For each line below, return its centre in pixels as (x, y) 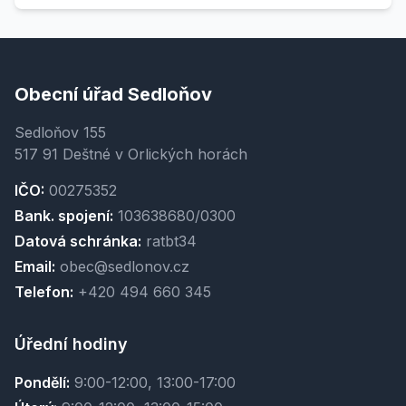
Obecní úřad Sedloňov (113, 95)
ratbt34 (169, 242)
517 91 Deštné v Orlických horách (131, 155)
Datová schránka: (78, 242)
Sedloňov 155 (60, 133)
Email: (35, 267)
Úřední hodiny (71, 344)
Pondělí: (42, 383)
